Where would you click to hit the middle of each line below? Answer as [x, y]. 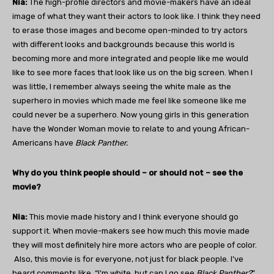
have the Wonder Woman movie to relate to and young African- [131, 129]
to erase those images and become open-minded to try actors [130, 31]
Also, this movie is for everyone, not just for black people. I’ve [128, 259]
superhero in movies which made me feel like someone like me [129, 101]
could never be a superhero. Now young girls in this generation [131, 115]
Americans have [44, 143]
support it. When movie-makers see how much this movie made [131, 231]
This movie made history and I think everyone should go [133, 217]
